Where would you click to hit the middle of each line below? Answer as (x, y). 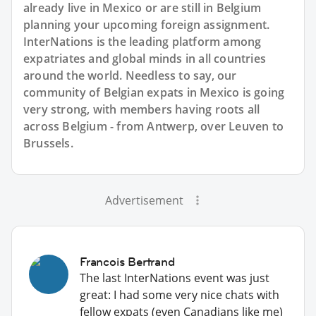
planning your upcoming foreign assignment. (147, 25)
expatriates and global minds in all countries (145, 59)
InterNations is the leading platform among (142, 42)
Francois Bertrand (127, 262)
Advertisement (144, 201)
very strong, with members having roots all (142, 110)
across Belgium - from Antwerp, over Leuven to (154, 127)
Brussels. (48, 144)
